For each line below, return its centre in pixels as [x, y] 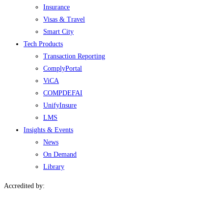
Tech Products [43, 44]
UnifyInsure [60, 105]
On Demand [60, 154]
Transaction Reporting [74, 56]
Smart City [58, 31]
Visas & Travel [64, 19]
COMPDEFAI [63, 93]
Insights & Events [48, 130]
